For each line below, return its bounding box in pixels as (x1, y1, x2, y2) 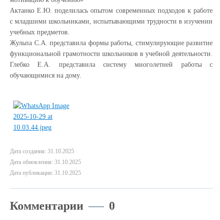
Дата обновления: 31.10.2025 (10, 159, 81, 165)
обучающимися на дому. (10, 72, 82, 79)
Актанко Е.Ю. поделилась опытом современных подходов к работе (10, 7, 213, 14)
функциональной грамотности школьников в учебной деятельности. (10, 50, 213, 57)
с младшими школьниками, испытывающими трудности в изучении (10, 18, 213, 25)
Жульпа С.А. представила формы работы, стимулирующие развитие (10, 39, 213, 47)
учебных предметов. (10, 28, 70, 36)
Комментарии (10, 199, 83, 212)
